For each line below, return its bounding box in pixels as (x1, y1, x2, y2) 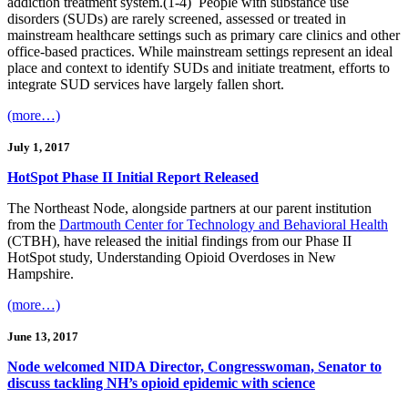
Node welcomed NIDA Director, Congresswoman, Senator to (7, 359, 382, 375)
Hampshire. (7, 266, 74, 282)
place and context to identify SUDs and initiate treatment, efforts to (7, 60, 390, 76)
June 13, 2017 (7, 330, 78, 344)
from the (7, 217, 59, 233)
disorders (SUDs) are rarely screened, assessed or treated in (7, 11, 346, 27)
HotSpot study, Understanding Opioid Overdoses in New (7, 250, 336, 266)
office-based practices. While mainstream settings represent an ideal (7, 44, 393, 60)
